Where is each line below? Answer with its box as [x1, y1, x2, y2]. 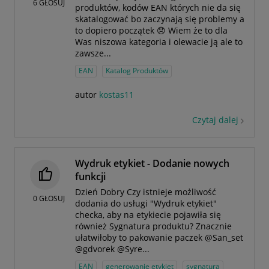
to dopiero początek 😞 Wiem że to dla [75, 25, 228, 37]
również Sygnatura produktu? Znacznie [75, 220, 232, 232]
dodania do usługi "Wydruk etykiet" [75, 198, 217, 210]
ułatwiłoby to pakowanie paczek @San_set [75, 232, 243, 244]
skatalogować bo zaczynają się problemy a [75, 13, 244, 25]
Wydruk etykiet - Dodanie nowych [75, 157, 229, 171]
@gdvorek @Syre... [75, 243, 150, 255]
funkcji [75, 170, 106, 184]
